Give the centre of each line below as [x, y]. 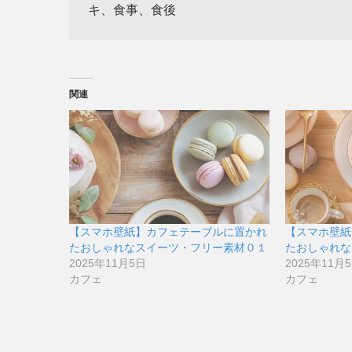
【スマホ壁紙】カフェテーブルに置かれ [168, 232]
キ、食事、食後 [132, 9]
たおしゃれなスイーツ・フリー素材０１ [168, 248]
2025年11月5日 [108, 264]
